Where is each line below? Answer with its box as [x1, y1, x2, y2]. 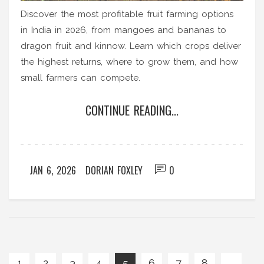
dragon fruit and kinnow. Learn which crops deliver [21, 40, 241, 51]
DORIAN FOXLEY [85, 163, 143, 177]
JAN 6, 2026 [29, 163, 76, 177]
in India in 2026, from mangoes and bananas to [21, 24, 226, 35]
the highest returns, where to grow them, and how [21, 56, 238, 67]
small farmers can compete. [21, 72, 140, 83]
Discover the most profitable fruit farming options [21, 8, 233, 19]
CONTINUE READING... [85, 101, 179, 119]
